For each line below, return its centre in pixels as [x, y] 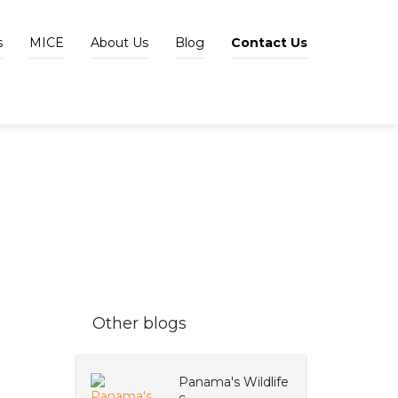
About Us [119, 43]
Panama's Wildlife [233, 382]
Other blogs [139, 323]
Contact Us [269, 43]
